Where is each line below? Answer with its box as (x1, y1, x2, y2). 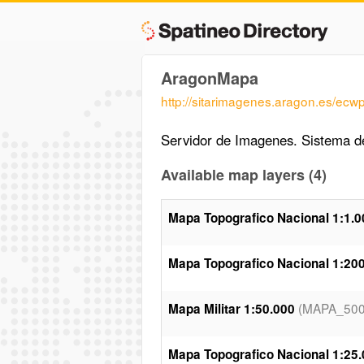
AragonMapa (160, 66, 258, 89)
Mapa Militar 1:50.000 (167, 299, 295, 318)
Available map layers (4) (160, 163, 327, 185)
